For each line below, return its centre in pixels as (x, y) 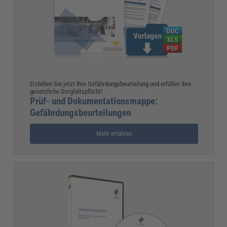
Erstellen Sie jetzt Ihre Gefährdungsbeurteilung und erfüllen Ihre (111, 84)
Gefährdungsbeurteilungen (81, 113)
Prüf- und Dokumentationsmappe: (94, 101)
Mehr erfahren (114, 134)
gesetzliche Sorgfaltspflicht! (66, 92)
